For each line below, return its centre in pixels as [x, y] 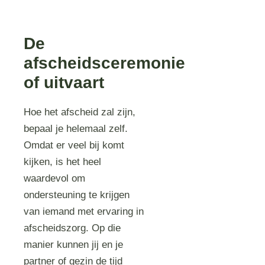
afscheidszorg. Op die [72, 228]
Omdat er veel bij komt [74, 145]
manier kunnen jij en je [74, 245]
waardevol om [55, 178]
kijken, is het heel [63, 162]
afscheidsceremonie [105, 63]
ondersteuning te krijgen [77, 195]
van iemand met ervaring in [84, 211]
